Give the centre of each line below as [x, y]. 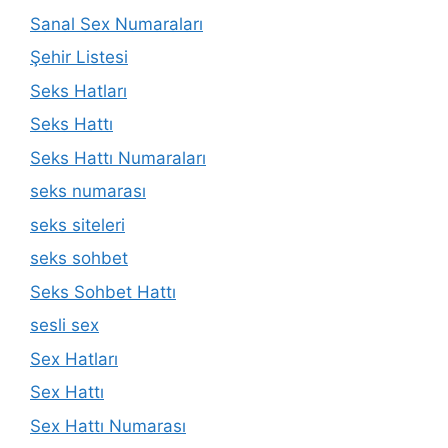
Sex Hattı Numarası [108, 425]
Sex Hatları [74, 358]
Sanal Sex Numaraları [116, 23]
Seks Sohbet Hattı [103, 291]
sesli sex [64, 325]
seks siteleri [77, 224]
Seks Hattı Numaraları [118, 157]
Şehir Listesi [79, 57]
